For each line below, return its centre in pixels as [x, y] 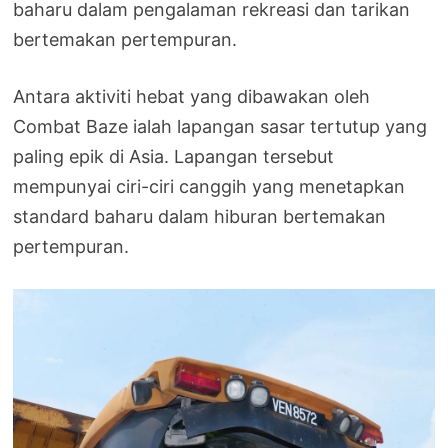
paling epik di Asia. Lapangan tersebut [174, 157]
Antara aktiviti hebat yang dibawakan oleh [192, 97]
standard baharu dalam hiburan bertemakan [200, 217]
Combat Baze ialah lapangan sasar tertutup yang [220, 127]
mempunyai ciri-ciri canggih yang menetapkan [209, 187]
